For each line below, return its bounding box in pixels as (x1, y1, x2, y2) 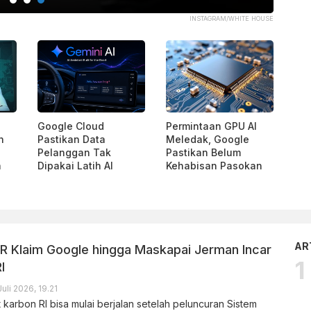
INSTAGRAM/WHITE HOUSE (190, 15, 274, 23)
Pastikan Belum (166, 146, 241, 158)
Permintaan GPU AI (166, 119, 257, 132)
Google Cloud (37, 119, 104, 132)
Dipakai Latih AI (37, 159, 113, 171)
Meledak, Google (166, 133, 249, 145)
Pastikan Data (37, 133, 106, 145)
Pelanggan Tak (37, 146, 111, 158)
